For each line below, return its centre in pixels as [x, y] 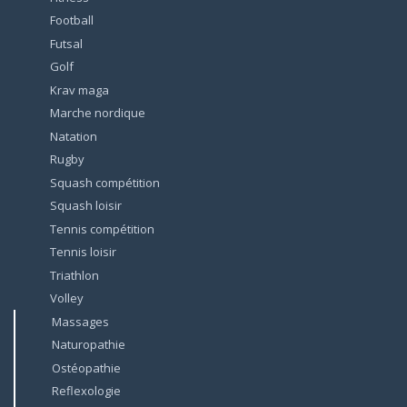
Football [72, 20]
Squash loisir [86, 206]
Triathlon [74, 275]
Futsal [66, 43]
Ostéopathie [86, 367]
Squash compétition [105, 182]
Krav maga [79, 89]
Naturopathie [89, 345]
